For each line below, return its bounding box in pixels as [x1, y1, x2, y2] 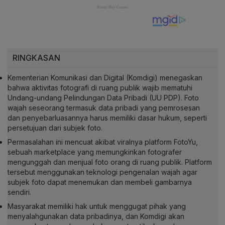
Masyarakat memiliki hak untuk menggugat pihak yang [8, 201, 186, 210]
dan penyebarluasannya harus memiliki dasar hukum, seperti [8, 113, 207, 122]
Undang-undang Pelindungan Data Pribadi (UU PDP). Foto [8, 93, 199, 102]
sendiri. [8, 187, 31, 196]
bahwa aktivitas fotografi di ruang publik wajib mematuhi [8, 83, 192, 92]
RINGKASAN [13, 52, 60, 63]
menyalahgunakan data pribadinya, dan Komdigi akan [8, 211, 184, 220]
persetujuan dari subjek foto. [8, 123, 102, 132]
